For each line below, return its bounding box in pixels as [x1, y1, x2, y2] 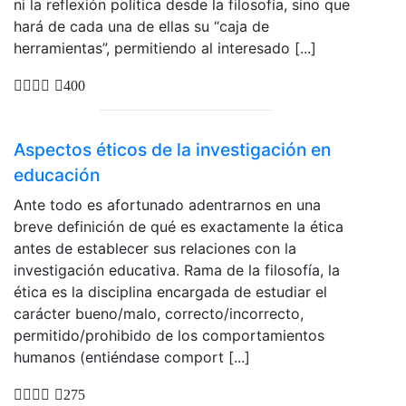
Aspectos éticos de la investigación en [14, 138, 331, 160]
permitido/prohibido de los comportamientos [14, 325, 324, 344]
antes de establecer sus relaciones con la [14, 238, 296, 257]
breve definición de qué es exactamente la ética [14, 217, 343, 236]
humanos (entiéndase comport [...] [14, 347, 250, 366]
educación [14, 163, 100, 186]
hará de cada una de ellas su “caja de [14, 17, 269, 36]
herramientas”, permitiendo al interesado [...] [14, 39, 316, 58]
